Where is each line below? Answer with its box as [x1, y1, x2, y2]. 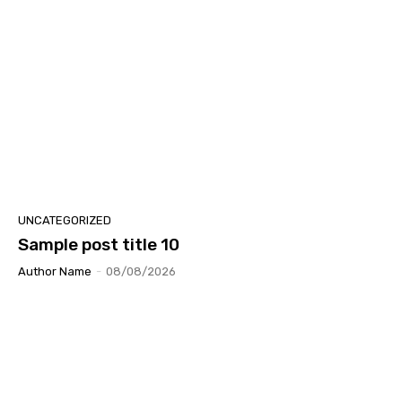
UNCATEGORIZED [18, 214, 111, 228]
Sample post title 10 [18, 234, 179, 256]
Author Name [18, 265, 92, 279]
